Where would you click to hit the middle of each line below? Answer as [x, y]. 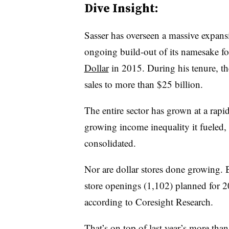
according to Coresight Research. [148, 201]
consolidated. [110, 143]
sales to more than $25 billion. [143, 84]
